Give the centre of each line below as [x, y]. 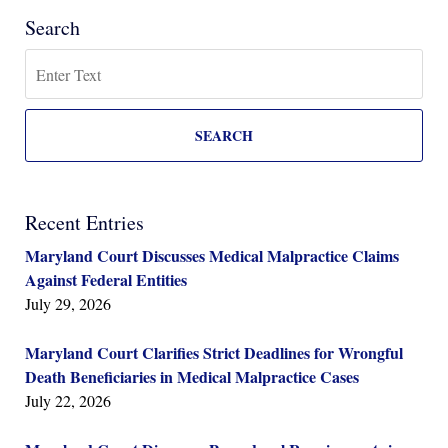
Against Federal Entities [106, 280]
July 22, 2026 [68, 401]
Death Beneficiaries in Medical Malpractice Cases [192, 377]
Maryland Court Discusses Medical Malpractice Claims [212, 256]
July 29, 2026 [68, 304]
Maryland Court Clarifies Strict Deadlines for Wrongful [214, 353]
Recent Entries [84, 223]
